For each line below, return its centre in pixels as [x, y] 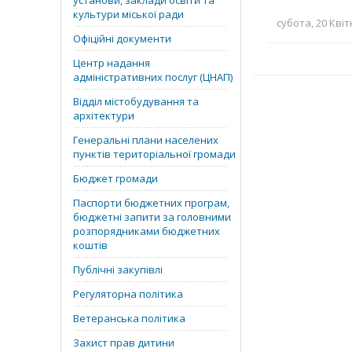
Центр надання [112, 63]
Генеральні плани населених [146, 140]
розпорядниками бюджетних [147, 231]
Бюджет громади [115, 178]
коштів [90, 245]
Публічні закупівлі [118, 269]
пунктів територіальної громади [154, 154]
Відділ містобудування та [136, 101]
